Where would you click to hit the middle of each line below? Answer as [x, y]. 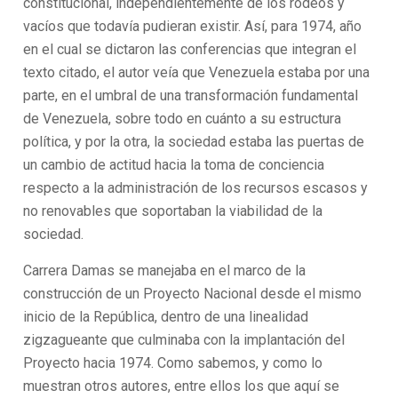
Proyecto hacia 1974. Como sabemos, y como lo [173, 363]
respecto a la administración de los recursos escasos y [196, 188]
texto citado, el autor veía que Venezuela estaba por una [197, 72]
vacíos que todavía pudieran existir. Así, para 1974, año [193, 26]
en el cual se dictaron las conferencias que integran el [190, 49]
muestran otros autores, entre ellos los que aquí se [182, 386]
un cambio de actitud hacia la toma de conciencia [174, 165]
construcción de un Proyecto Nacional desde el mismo [193, 294]
